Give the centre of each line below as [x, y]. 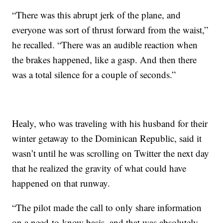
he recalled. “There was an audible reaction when [105, 45]
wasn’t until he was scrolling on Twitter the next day [111, 153]
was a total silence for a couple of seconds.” [94, 75]
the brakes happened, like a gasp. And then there [105, 60]
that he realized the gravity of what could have [99, 168]
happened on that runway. [61, 183]
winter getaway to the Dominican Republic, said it [107, 138]
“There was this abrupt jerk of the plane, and [97, 15]
